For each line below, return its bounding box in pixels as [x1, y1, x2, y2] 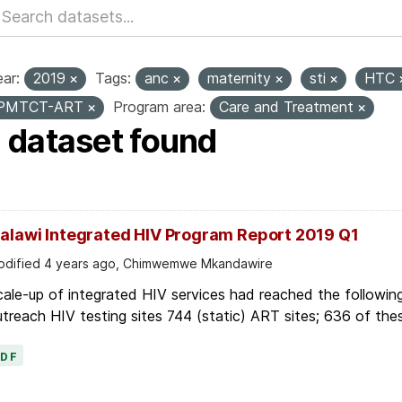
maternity [206, 69, 275, 87]
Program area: [112, 98, 205, 116]
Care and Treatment [218, 98, 358, 116]
